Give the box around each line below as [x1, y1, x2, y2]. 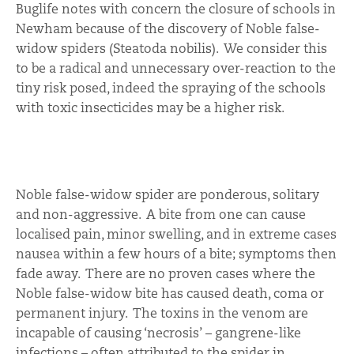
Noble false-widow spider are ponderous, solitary [16, 186, 319, 203]
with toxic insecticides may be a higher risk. [16, 99, 284, 116]
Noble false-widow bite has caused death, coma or [16, 284, 324, 302]
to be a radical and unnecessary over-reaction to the [16, 59, 336, 77]
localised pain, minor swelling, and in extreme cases [16, 225, 337, 243]
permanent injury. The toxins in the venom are [16, 304, 308, 322]
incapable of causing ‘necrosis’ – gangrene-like [16, 324, 301, 341]
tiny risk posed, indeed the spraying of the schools [16, 79, 326, 96]
